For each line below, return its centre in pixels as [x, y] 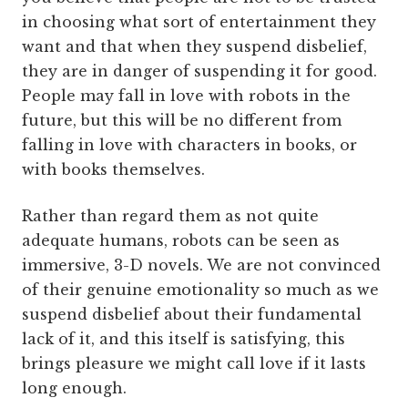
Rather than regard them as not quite [170, 216]
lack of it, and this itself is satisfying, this [184, 339]
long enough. [74, 388]
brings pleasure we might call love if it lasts [194, 364]
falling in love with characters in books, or [189, 145]
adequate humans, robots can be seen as [181, 241]
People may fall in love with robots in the [186, 96]
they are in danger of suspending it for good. [199, 71]
